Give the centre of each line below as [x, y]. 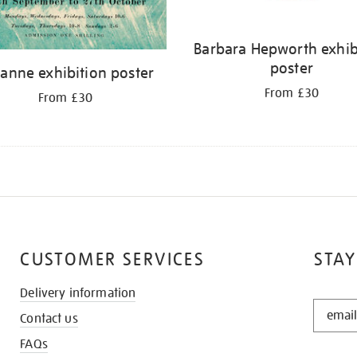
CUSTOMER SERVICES [113, 259]
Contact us [49, 318]
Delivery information [78, 293]
